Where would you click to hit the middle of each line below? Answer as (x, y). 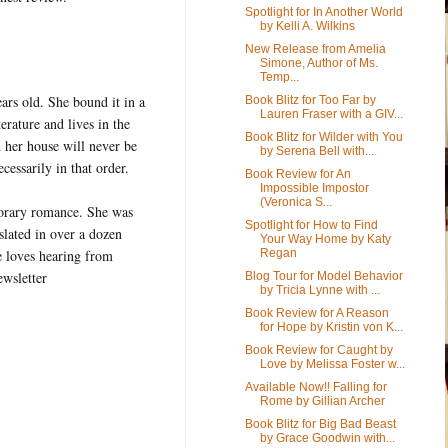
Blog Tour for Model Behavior (323, 275)
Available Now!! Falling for (315, 386)
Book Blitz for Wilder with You (323, 136)
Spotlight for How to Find (311, 224)
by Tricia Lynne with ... (319, 289)
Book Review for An (297, 173)
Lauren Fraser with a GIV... (331, 113)
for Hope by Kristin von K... (331, 326)
